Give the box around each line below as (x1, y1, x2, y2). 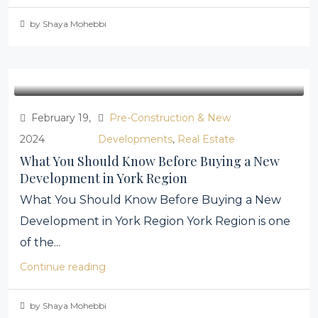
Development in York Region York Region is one (20, 214, 290, 228)
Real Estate (177, 133, 236, 146)
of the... (20, 236, 60, 249)
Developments (98, 133, 173, 146)
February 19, (28, 111, 91, 124)
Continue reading (20, 261, 106, 273)
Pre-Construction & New (109, 111, 231, 124)
